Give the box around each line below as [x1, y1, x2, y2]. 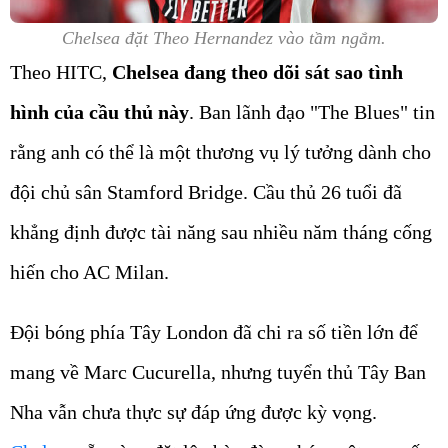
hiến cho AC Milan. [10, 261, 169, 284]
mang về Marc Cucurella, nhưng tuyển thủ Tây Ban [10, 361, 426, 384]
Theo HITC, [10, 61, 112, 84]
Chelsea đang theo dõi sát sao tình [112, 61, 403, 84]
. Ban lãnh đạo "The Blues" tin [189, 101, 435, 124]
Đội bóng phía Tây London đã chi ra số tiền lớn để [10, 321, 418, 344]
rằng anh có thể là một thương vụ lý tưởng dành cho [10, 141, 431, 164]
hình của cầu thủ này [10, 101, 189, 124]
